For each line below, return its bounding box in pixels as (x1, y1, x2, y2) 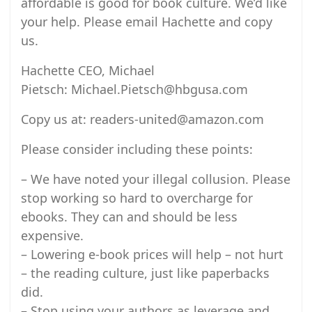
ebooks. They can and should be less (21, 208, 237, 225)
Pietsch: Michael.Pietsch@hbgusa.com (21, 81, 248, 97)
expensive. (21, 227, 84, 244)
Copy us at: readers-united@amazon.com (21, 111, 264, 127)
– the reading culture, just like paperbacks (21, 265, 270, 281)
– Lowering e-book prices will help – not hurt (21, 246, 283, 263)
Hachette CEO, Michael (21, 62, 155, 79)
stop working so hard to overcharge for (21, 189, 253, 206)
